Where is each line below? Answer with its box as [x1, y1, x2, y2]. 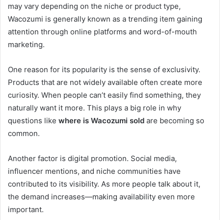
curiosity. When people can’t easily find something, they [8, 90, 201, 100]
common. [8, 129, 40, 138]
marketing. [8, 40, 45, 50]
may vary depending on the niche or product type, [8, 1, 181, 11]
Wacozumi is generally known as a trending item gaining [8, 14, 202, 24]
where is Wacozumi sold [58, 116, 144, 126]
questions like [8, 116, 58, 126]
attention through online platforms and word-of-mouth [8, 27, 197, 37]
